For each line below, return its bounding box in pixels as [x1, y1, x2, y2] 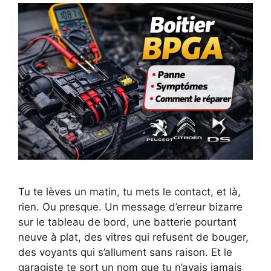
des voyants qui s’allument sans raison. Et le [18, 246, 232, 259]
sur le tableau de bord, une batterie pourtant [18, 216, 237, 229]
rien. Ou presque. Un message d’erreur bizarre [18, 201, 243, 214]
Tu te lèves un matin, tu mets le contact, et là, [18, 186, 241, 198]
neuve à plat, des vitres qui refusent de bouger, [18, 231, 249, 244]
